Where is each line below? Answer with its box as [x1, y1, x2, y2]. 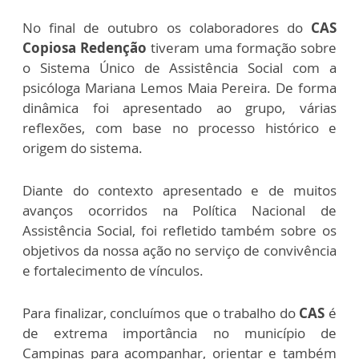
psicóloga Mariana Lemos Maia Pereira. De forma [22, 79, 337, 98]
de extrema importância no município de [22, 324, 337, 343]
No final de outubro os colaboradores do [22, 18, 311, 38]
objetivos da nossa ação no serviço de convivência [22, 241, 337, 260]
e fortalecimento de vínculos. [22, 261, 204, 280]
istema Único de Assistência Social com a [46, 58, 337, 78]
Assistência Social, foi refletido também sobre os [22, 221, 337, 240]
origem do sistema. [22, 139, 146, 158]
